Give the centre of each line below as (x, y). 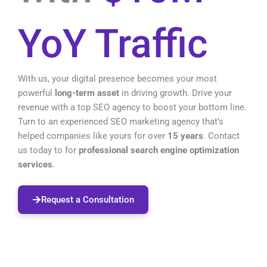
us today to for (48, 150)
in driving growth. (156, 93)
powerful (36, 93)
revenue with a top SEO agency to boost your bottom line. (132, 107)
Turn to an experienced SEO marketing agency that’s (121, 121)
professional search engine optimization (159, 150)
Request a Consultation (87, 199)
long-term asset (87, 93)
